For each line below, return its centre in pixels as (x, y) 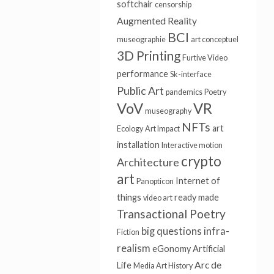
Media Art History (163, 266)
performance (142, 74)
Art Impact (162, 129)
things (129, 197)
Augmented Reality (157, 21)
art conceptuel (214, 39)
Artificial (209, 249)
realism (133, 248)
